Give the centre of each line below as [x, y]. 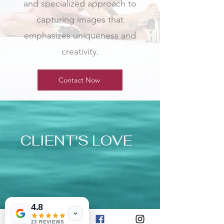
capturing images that [80, 19]
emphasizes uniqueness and [80, 35]
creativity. [80, 51]
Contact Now [79, 80]
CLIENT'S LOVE [78, 140]
